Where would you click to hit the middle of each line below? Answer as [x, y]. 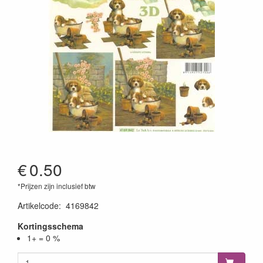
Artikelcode [38, 205]
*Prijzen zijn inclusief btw [57, 186]
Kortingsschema [50, 226]
